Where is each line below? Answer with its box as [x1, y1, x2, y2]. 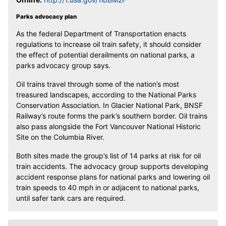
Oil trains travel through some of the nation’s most [16, 80, 179, 89]
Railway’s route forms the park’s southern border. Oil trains [16, 111, 207, 121]
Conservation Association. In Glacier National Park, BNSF [16, 101, 203, 110]
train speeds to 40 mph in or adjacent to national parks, [16, 183, 199, 192]
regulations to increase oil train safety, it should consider [16, 40, 201, 49]
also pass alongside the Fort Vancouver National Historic [16, 122, 201, 131]
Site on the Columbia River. [16, 133, 104, 142]
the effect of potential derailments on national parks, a [16, 50, 195, 60]
